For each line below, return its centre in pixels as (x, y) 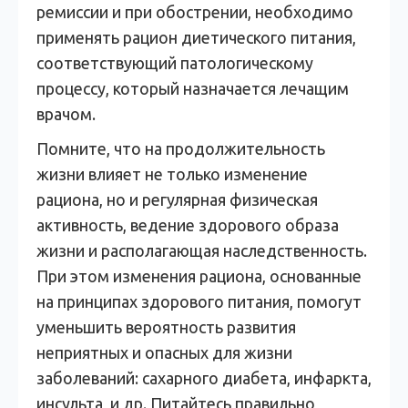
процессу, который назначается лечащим (193, 88)
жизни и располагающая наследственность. (202, 250)
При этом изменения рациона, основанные (199, 276)
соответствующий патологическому (175, 63)
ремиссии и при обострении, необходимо (195, 12)
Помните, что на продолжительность (181, 148)
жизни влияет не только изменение (172, 174)
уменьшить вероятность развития (166, 327)
